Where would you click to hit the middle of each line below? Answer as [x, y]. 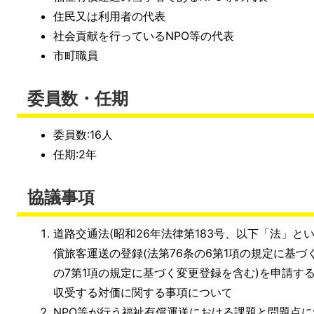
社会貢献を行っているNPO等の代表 [144, 35]
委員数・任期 [78, 99]
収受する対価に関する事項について [143, 293]
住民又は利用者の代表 [110, 16]
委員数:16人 [83, 135]
